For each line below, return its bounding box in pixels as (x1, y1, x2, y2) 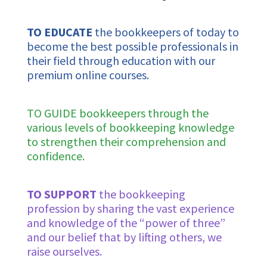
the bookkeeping (96, 187, 185, 202)
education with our (121, 53, 215, 69)
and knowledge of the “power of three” (26, 215, 225, 231)
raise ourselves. (26, 244, 102, 259)
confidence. (26, 148, 85, 164)
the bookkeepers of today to (92, 24, 239, 40)
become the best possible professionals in (26, 39, 238, 54)
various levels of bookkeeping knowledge (26, 120, 234, 135)
